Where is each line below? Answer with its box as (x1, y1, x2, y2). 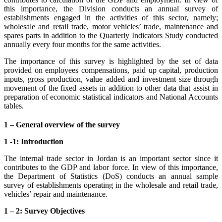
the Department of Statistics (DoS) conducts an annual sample (4, 171, 218, 180)
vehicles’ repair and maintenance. (4, 189, 108, 198)
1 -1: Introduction (4, 137, 63, 146)
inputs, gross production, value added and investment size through (4, 74, 218, 83)
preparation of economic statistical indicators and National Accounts (4, 92, 218, 101)
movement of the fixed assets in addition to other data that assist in (4, 83, 218, 92)
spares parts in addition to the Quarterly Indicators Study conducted (4, 31, 218, 40)
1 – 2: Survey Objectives (4, 206, 85, 215)
